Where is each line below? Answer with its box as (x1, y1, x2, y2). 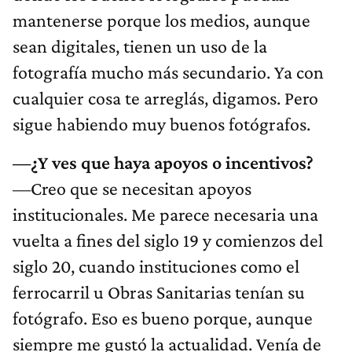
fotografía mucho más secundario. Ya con (13, 61, 324, 83)
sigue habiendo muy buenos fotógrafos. (13, 113, 310, 135)
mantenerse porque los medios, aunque (13, 9, 310, 31)
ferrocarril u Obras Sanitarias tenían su (13, 281, 305, 303)
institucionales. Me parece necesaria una (13, 203, 318, 225)
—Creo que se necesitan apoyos (13, 178, 251, 200)
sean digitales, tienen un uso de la (13, 35, 267, 57)
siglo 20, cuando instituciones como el (13, 255, 299, 277)
